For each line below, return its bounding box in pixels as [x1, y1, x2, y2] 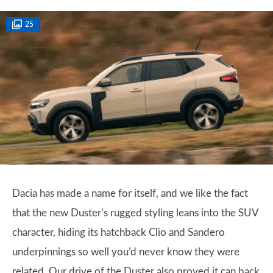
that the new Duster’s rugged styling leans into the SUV [12, 208, 258, 218]
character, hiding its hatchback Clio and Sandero [12, 227, 225, 238]
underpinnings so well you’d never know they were [12, 247, 239, 257]
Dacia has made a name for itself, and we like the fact [12, 188, 248, 199]
